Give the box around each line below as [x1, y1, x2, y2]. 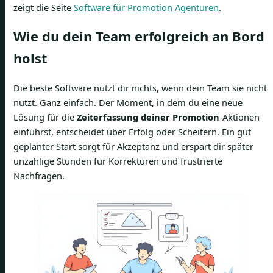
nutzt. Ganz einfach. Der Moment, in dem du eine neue [13, 96, 243, 109]
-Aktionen [219, 111, 260, 124]
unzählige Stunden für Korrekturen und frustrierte [13, 155, 222, 168]
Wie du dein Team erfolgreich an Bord [13, 27, 264, 46]
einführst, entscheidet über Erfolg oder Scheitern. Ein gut [13, 126, 251, 138]
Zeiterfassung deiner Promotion [77, 111, 219, 124]
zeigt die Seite [13, 1, 74, 14]
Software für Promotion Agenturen [74, 1, 219, 14]
